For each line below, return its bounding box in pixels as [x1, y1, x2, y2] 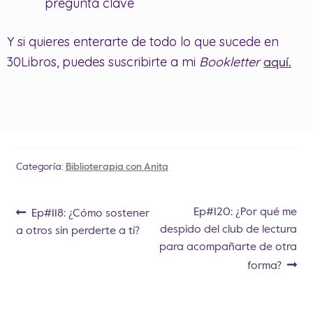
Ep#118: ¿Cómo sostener [31, 208, 150, 219]
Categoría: [15, 161, 66, 172]
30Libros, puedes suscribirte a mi [7, 53, 199, 70]
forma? [247, 260, 282, 272]
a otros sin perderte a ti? [15, 225, 140, 237]
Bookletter [199, 53, 260, 70]
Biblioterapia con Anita [65, 161, 168, 172]
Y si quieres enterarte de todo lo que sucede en [7, 33, 279, 50]
